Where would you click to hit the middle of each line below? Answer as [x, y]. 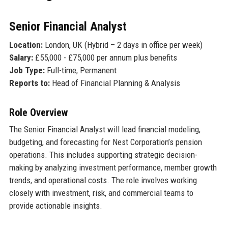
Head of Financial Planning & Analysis [115, 83]
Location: [26, 45]
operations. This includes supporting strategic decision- [103, 154]
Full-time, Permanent [80, 70]
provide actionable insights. [55, 205]
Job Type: [27, 70]
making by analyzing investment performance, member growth [113, 167]
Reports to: [29, 83]
